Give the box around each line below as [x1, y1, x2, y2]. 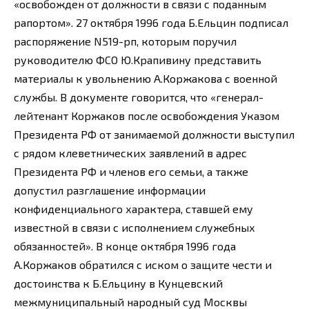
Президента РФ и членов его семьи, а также [14, 164, 248, 178]
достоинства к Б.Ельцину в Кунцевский [14, 276, 223, 290]
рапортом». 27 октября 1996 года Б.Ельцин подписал [14, 15, 288, 29]
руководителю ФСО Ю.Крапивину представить [14, 52, 261, 66]
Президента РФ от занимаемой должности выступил [14, 127, 295, 141]
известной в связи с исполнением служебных [14, 220, 255, 234]
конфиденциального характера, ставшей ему [14, 201, 253, 215]
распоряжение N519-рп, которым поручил [14, 34, 237, 48]
